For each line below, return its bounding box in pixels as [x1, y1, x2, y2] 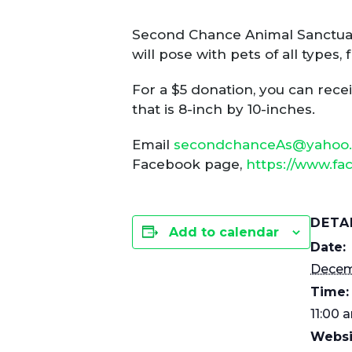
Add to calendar [169, 224, 279, 240]
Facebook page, [132, 156, 246, 172]
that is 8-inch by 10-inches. [132, 101, 315, 117]
